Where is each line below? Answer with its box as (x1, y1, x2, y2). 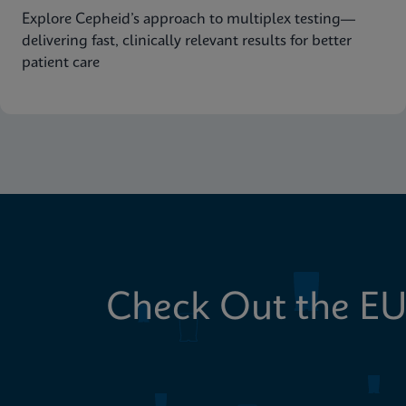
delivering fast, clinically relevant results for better (22, 34, 352, 49)
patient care (22, 55, 100, 71)
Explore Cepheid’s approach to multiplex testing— (22, 12, 355, 27)
